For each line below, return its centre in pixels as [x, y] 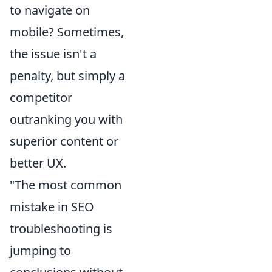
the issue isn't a [53, 53]
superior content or [64, 141]
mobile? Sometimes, [67, 32]
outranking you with [66, 119]
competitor [41, 97]
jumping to [40, 250]
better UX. [38, 163]
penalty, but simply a [67, 75]
